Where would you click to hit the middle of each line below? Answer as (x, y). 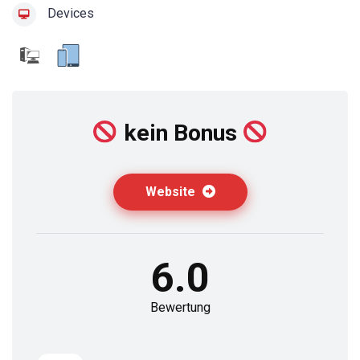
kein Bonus (180, 133)
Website (172, 192)
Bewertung (180, 308)
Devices (69, 14)
